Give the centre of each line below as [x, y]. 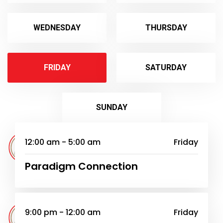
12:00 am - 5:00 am [63, 142]
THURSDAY [166, 27]
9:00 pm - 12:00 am [63, 212]
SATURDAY [166, 67]
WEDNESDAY [57, 27]
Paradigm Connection [81, 166]
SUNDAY [111, 107]
